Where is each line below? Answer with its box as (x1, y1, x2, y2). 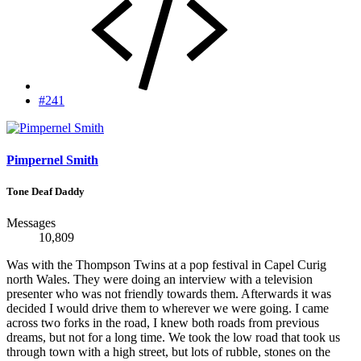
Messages (6, 216, 56, 230)
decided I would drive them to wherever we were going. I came (6, 301, 329, 316)
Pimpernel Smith (6, 152, 98, 167)
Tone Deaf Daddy (6, 185, 85, 197)
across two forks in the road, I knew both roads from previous (6, 316, 319, 330)
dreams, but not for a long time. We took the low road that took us (6, 330, 340, 345)
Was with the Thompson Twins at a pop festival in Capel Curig (6, 258, 326, 272)
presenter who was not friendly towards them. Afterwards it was (6, 287, 331, 301)
